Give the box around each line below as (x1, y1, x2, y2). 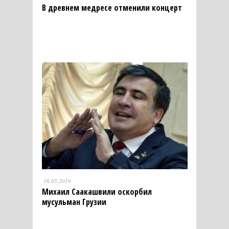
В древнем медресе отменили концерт (41, 2, 182, 13)
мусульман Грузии (41, 196, 106, 208)
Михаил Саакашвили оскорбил (41, 186, 152, 197)
